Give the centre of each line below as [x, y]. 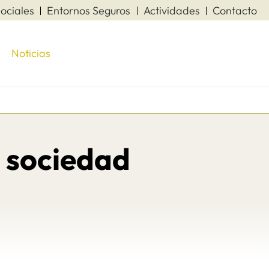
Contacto [234, 10]
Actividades [171, 10]
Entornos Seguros [89, 10]
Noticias [31, 53]
